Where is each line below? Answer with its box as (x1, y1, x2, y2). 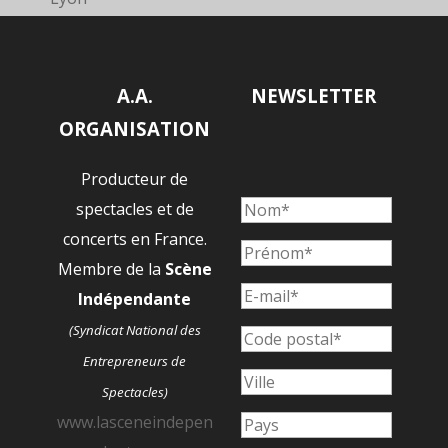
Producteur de (81, 167, 189, 190)
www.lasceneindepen (56, 410, 213, 433)
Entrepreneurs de (83, 351, 187, 370)
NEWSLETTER (250, 82, 376, 108)
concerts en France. (62, 227, 207, 250)
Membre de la (57, 257, 165, 280)
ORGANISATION (59, 115, 211, 141)
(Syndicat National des (68, 320, 201, 339)
